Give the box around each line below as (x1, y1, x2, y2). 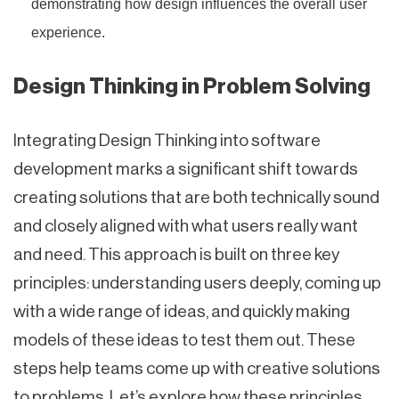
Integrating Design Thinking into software (13, 131, 321, 149)
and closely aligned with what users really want (13, 216, 358, 234)
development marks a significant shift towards (13, 159, 358, 177)
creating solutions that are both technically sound (13, 188, 379, 206)
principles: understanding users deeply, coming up (13, 273, 381, 291)
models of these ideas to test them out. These (13, 330, 355, 348)
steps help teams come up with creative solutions (13, 359, 380, 377)
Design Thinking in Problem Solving (13, 75, 370, 97)
